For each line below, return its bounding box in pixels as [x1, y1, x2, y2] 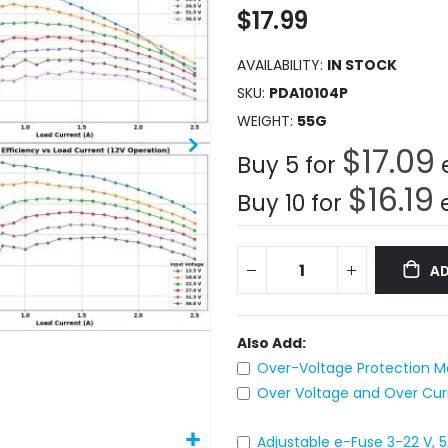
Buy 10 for [236, 186, 348, 219]
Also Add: [236, 333, 306, 354]
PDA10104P [268, 82, 348, 103]
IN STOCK [326, 54, 397, 75]
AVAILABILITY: [236, 54, 323, 75]
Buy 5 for [236, 148, 342, 181]
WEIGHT [236, 110, 290, 131]
